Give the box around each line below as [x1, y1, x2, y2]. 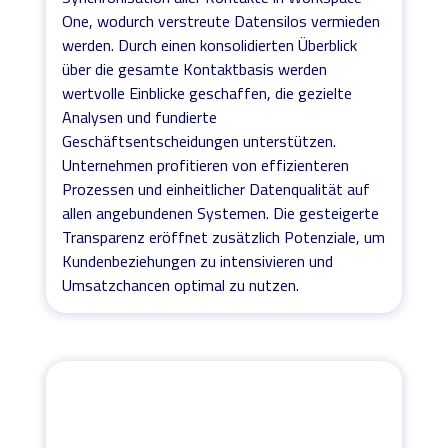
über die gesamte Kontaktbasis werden [62, 56, 328, 81]
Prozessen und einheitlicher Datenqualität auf [62, 176, 371, 201]
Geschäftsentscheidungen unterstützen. [62, 128, 337, 153]
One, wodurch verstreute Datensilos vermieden [62, 8, 381, 33]
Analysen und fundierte [62, 104, 218, 129]
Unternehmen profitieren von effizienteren [62, 152, 350, 177]
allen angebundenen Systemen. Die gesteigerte [62, 200, 380, 225]
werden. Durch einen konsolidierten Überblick [62, 32, 358, 57]
